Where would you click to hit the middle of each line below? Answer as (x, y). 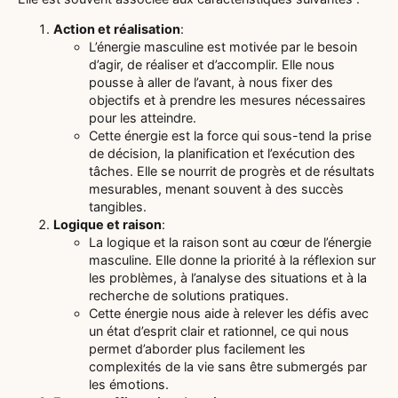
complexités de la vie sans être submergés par (228, 367)
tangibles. (118, 207)
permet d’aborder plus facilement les (197, 349)
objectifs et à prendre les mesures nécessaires (227, 100)
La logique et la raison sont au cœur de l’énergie (230, 243)
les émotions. (129, 385)
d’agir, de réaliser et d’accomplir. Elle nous (212, 65)
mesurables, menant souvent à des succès (216, 189)
